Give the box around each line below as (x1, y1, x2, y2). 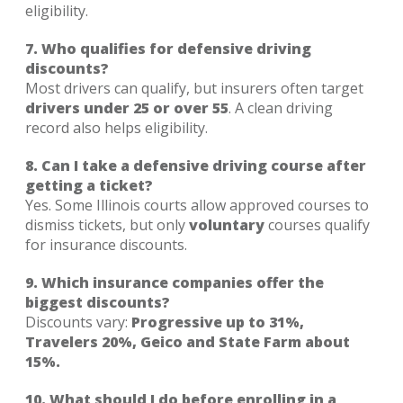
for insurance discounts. (25, 234, 187, 255)
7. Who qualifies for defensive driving (25, 38, 311, 58)
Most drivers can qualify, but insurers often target (25, 77, 363, 98)
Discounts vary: (25, 311, 131, 332)
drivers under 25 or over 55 (25, 97, 228, 118)
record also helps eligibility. (25, 117, 208, 138)
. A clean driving (228, 97, 333, 118)
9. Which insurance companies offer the (25, 272, 324, 292)
